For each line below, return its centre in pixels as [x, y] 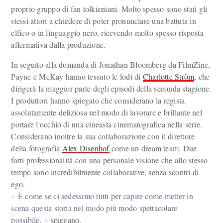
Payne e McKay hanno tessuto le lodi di [77, 76]
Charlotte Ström [168, 76]
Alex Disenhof [86, 148]
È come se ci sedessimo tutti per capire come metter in [105, 196]
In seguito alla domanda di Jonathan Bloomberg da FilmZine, [111, 64]
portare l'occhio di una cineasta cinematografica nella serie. [107, 124]
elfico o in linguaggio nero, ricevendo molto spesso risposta [107, 33]
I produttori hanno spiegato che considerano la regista [98, 100]
